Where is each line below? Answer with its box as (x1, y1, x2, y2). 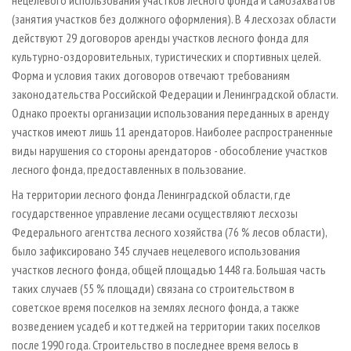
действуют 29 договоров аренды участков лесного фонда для (12, 30, 309, 46)
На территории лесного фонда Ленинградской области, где (12, 186, 291, 203)
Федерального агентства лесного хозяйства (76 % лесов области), (12, 224, 327, 241)
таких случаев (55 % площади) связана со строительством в (12, 280, 295, 297)
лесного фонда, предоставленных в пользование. (12, 161, 246, 178)
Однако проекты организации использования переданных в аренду (12, 105, 329, 121)
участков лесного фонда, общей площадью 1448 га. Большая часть (12, 262, 326, 278)
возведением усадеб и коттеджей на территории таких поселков (12, 318, 320, 335)
